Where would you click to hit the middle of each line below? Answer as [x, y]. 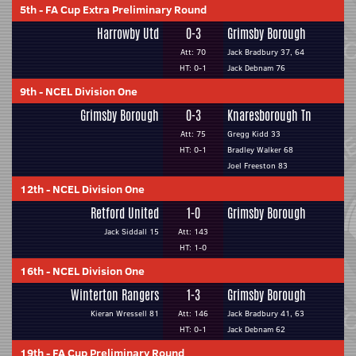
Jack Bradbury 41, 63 [266, 313]
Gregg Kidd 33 [254, 134]
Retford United [125, 213]
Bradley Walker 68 [260, 150]
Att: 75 [193, 134]
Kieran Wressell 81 [125, 313]
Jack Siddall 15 [132, 232]
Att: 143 [193, 232]
